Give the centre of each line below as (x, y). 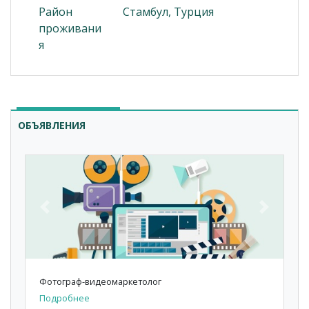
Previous (67, 214)
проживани (70, 29)
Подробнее (64, 298)
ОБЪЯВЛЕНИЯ (52, 126)
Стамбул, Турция (168, 12)
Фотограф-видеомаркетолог (100, 282)
